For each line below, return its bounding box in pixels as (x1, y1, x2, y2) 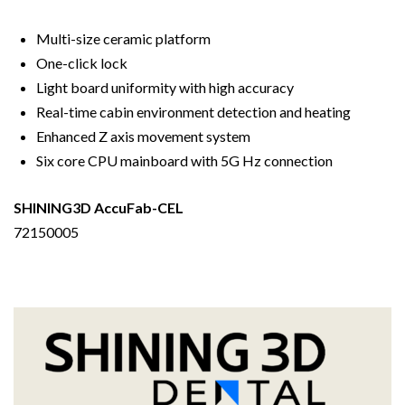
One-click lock (36, 54, 127, 71)
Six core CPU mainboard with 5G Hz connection (36, 152, 333, 169)
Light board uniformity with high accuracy (36, 79, 294, 96)
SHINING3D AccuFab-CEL (14, 199, 184, 216)
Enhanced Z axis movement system (36, 127, 250, 145)
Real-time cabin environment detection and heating (36, 103, 351, 120)
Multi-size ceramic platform (36, 30, 211, 47)
